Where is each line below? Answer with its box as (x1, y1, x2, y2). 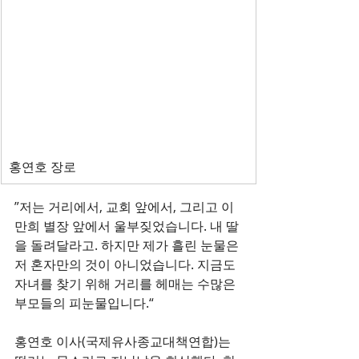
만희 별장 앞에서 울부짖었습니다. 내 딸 (14, 217, 239, 235)
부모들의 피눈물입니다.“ (14, 294, 154, 312)
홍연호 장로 (9, 157, 76, 175)
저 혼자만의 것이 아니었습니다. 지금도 (14, 256, 239, 273)
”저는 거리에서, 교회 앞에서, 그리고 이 (14, 198, 234, 216)
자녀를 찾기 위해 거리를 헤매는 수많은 (14, 275, 239, 292)
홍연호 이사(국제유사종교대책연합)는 (14, 333, 234, 350)
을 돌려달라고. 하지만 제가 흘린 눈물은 (14, 236, 242, 254)
